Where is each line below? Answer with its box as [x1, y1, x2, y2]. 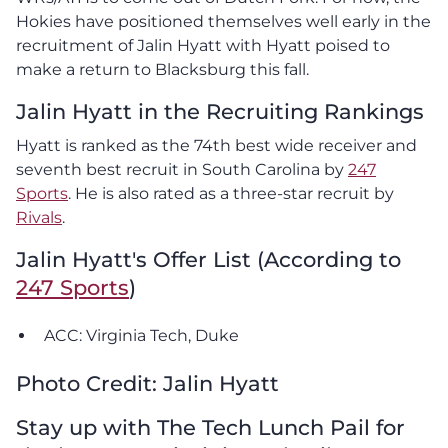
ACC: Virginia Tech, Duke [44, 325, 239, 345]
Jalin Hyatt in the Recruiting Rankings [16, 98, 424, 124]
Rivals [16, 207, 62, 227]
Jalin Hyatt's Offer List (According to [16, 246, 401, 272]
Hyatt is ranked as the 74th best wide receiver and [16, 135, 417, 155]
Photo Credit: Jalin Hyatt [16, 370, 279, 396]
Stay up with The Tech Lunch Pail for [16, 414, 405, 440]
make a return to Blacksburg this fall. [16, 59, 309, 79]
